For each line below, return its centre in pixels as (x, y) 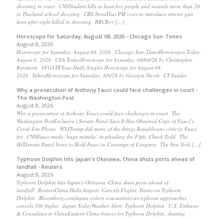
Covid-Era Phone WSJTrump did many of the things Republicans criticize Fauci (107, 129)
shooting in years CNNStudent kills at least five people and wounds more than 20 (108, 6)
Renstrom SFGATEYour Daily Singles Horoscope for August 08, (89, 68)
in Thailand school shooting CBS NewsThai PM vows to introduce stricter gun (105, 14)
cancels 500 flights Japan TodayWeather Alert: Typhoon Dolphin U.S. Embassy (108, 206)
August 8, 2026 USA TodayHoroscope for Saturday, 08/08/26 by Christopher (104, 60)
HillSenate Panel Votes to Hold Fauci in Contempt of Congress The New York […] (108, 145)
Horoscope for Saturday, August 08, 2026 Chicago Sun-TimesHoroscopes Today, (109, 52)
